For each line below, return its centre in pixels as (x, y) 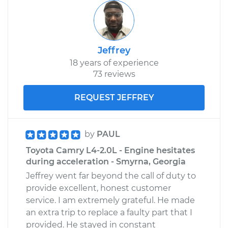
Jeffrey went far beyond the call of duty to (111, 176)
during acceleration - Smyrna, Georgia (106, 161)
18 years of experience (114, 63)
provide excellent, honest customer (98, 188)
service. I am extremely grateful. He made (110, 200)
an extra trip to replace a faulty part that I (109, 212)
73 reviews (114, 74)
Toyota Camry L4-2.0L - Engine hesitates (110, 150)
